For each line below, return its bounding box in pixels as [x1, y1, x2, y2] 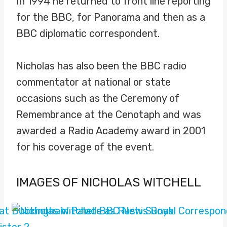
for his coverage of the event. [16, 141, 154, 153]
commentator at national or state [16, 76, 171, 88]
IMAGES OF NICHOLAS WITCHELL [16, 175, 201, 190]
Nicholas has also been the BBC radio [16, 60, 186, 72]
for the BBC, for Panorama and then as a [16, 11, 205, 23]
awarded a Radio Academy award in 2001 [16, 125, 205, 137]
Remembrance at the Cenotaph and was [16, 108, 201, 121]
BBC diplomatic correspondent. [16, 27, 160, 40]
